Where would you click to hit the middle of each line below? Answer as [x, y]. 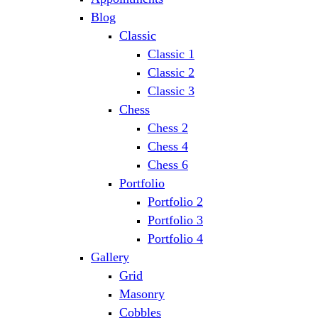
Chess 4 [168, 147]
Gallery [110, 257]
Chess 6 [168, 165]
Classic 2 [171, 73]
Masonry [142, 294]
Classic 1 [171, 54]
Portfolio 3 [175, 220]
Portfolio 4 [175, 239]
